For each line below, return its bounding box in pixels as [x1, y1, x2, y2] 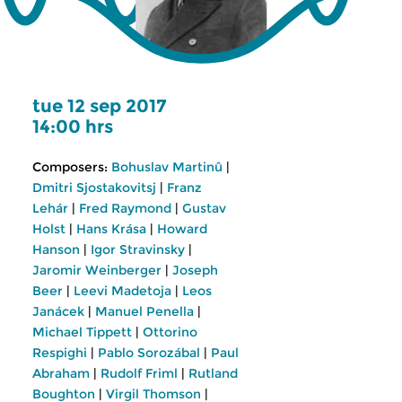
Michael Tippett [32, 324, 132, 340]
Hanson [32, 241, 80, 258]
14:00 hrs [32, 116, 113, 137]
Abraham [32, 365, 90, 381]
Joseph [172, 262, 218, 278]
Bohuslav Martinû [111, 159, 223, 175]
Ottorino [143, 324, 197, 340]
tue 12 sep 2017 [32, 95, 167, 117]
